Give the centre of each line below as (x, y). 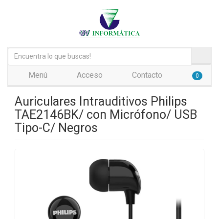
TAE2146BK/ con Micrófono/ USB (106, 115)
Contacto (146, 75)
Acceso (89, 75)
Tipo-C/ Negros (56, 128)
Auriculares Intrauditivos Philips (101, 101)
